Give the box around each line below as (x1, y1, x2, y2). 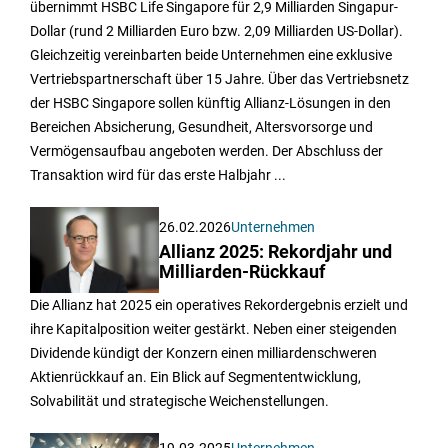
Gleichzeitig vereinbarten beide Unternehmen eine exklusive (30, 47, 392, 64)
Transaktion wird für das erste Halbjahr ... (30, 167, 286, 184)
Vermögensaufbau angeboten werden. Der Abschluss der (30, 143, 383, 160)
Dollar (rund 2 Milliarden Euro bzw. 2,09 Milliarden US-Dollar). (30, 23, 403, 40)
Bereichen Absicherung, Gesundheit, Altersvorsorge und (30, 119, 373, 136)
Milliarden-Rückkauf (159, 261, 326, 282)
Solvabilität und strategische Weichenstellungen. (30, 393, 329, 410)
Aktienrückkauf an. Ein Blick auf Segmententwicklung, (30, 369, 361, 386)
